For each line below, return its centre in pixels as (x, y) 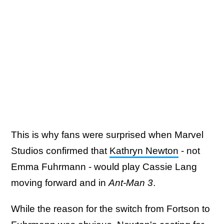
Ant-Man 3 (131, 183)
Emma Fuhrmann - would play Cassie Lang (104, 167)
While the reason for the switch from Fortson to (110, 209)
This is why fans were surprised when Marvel (107, 135)
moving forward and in (60, 183)
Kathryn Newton (144, 151)
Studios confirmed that (60, 151)
